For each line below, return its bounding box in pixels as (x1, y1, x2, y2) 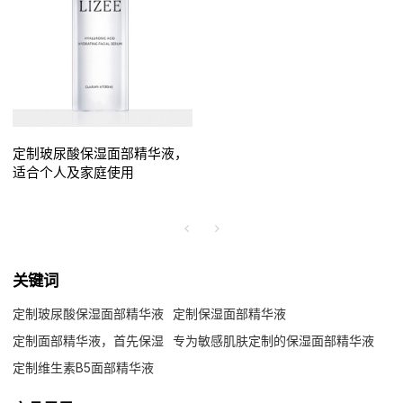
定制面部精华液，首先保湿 (13, 332, 165, 348)
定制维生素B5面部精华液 (13, 359, 155, 375)
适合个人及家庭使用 (13, 165, 135, 182)
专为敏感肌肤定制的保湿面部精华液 (173, 332, 375, 348)
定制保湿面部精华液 (173, 305, 287, 321)
